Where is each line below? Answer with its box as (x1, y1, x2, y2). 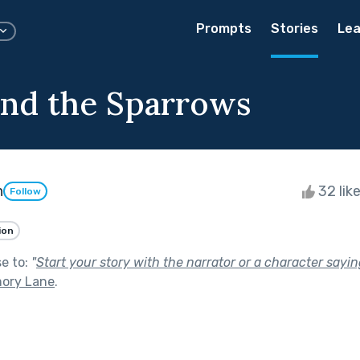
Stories (271, 21, 318, 36)
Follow (10, 186, 41, 198)
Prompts (196, 21, 252, 36)
